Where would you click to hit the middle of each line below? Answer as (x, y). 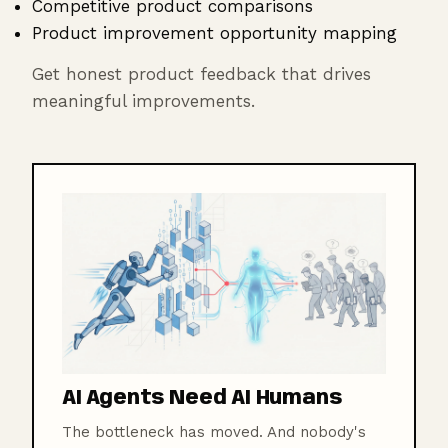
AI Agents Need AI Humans (202, 398)
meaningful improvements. (143, 101)
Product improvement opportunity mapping (214, 33)
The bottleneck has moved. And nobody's (214, 431)
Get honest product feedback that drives (201, 74)
